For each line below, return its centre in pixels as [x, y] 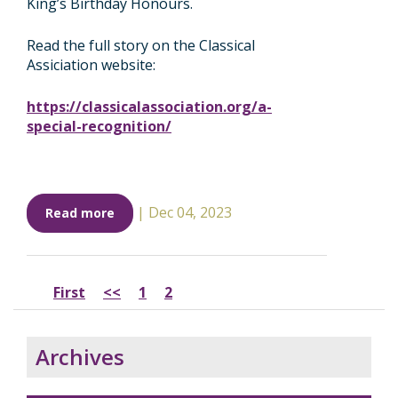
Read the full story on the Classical [141, 45]
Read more [80, 213]
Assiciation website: [91, 65]
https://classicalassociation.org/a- [149, 107]
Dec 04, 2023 [190, 212]
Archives [80, 357]
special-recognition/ [99, 126]
